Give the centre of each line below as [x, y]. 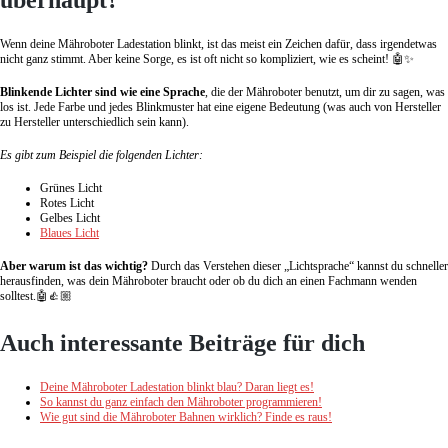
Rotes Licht [67, 203]
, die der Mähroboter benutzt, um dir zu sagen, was [325, 92]
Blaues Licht [69, 233]
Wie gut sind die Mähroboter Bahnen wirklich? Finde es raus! [186, 417]
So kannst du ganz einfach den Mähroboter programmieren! [181, 402]
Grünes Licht [71, 188]
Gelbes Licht [70, 218]
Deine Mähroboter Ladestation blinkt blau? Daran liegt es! [177, 387]
